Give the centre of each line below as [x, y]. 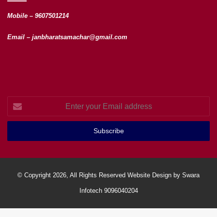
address [18, 132]
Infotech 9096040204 [108, 191]
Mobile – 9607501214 [38, 16]
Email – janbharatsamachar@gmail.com [67, 37]
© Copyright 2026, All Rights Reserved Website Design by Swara [108, 175]
